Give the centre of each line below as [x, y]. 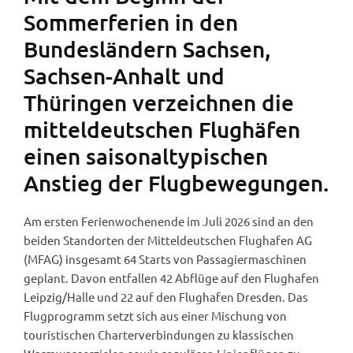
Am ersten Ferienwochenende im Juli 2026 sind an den [169, 221]
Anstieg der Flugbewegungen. [176, 183]
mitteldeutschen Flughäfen [162, 130]
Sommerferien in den [131, 22]
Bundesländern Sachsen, [147, 49]
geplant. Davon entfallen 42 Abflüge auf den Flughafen [171, 278]
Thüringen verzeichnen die [159, 103]
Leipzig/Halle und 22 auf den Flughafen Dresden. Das [166, 297]
